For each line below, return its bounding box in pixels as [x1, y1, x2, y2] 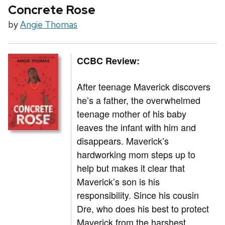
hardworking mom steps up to [77, 148, 196, 161]
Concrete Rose [8, 2, 95, 18]
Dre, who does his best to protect [77, 202, 209, 215]
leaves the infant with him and [77, 121, 196, 134]
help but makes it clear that [77, 161, 185, 175]
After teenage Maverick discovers [77, 80, 211, 93]
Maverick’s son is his [77, 175, 160, 188]
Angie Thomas [20, 19, 77, 31]
